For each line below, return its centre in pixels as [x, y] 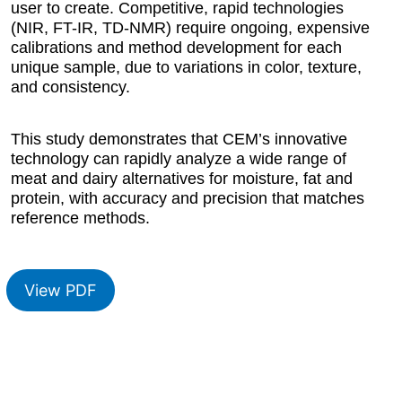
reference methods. [81, 218]
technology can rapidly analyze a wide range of [179, 159]
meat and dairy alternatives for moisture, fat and [182, 179]
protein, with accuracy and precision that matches [188, 198]
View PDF [61, 290]
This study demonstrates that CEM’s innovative [179, 139]
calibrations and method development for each [177, 48]
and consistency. [71, 87]
